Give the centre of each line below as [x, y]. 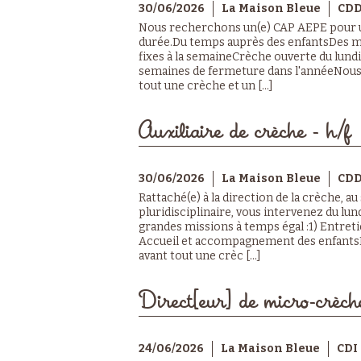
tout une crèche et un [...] [206, 85]
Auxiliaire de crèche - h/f [245, 131]
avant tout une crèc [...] [200, 255]
